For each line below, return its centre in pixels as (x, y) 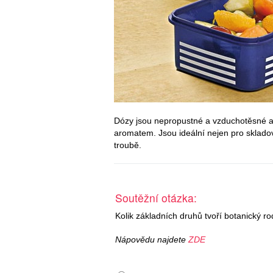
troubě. (128, 145)
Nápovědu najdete (152, 240)
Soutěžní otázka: (156, 197)
